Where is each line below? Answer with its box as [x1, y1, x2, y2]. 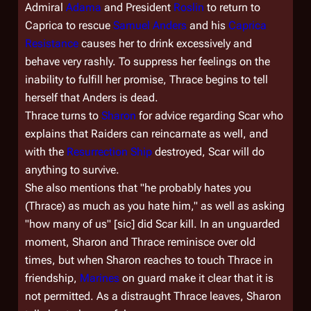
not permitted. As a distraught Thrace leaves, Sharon [25, 289, 281, 303]
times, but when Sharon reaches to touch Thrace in [25, 253, 273, 267]
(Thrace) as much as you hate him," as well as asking [25, 199, 285, 212]
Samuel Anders [113, 19, 187, 32]
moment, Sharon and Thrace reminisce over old [25, 235, 255, 249]
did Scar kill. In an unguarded [135, 217, 280, 230]
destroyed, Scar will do [152, 145, 264, 158]
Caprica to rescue [25, 19, 113, 32]
